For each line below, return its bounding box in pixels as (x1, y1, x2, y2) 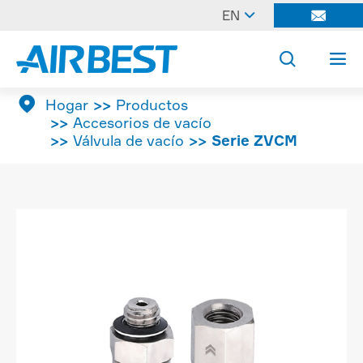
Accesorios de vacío (73, 113, 211, 131)
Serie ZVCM (211, 131, 297, 149)
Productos (116, 96, 188, 113)
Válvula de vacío (73, 131, 184, 149)
